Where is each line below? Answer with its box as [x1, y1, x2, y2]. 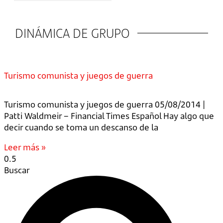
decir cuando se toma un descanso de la [4, 121, 158, 133]
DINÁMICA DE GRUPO [14, 24, 130, 41]
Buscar [4, 164, 30, 176]
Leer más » [4, 141, 46, 153]
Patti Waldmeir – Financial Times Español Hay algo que [4, 110, 214, 121]
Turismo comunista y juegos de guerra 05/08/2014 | [4, 99, 205, 110]
